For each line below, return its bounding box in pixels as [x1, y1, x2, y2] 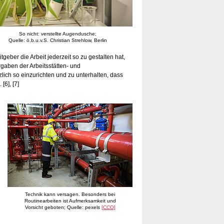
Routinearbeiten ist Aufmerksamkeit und [24, 198, 116, 204]
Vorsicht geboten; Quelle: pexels [24, 204, 101, 210]
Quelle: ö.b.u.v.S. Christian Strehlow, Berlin [8, 37, 107, 43]
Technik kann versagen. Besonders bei [25, 191, 115, 197]
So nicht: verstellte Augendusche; [18, 31, 96, 37]
